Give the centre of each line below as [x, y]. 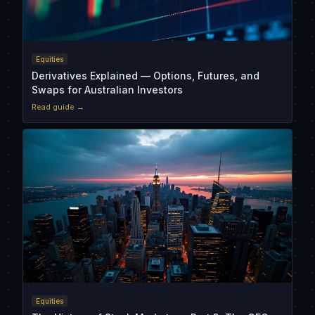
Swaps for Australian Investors [107, 90]
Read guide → [58, 107]
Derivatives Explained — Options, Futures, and [146, 76]
